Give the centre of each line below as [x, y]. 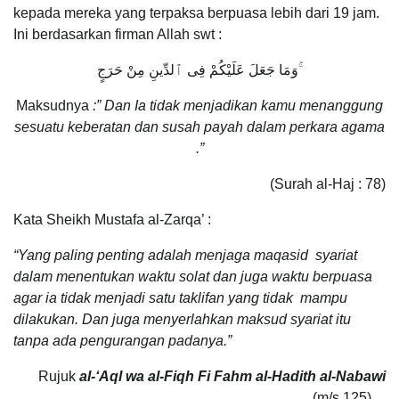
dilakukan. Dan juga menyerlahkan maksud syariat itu [182, 320]
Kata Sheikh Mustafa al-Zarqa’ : [112, 220]
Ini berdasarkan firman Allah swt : [118, 35]
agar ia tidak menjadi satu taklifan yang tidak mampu [180, 298]
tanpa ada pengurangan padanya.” [122, 341]
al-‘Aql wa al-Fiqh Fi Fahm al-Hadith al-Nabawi [232, 377]
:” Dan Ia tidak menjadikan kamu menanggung [238, 106]
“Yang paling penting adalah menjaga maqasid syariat [185, 256]
